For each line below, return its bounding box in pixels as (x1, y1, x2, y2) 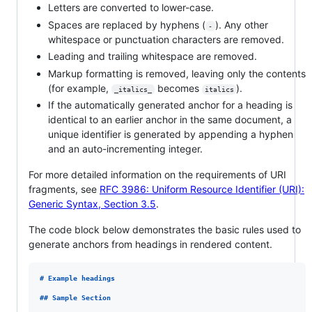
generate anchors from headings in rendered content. (29, 238, 272, 251)
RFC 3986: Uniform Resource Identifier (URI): (100, 183, 304, 196)
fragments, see (29, 183, 100, 196)
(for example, (48, 81, 111, 94)
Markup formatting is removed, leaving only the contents (48, 67, 306, 79)
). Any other (214, 18, 271, 31)
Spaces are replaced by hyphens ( (48, 18, 205, 31)
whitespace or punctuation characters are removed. (48, 33, 284, 45)
